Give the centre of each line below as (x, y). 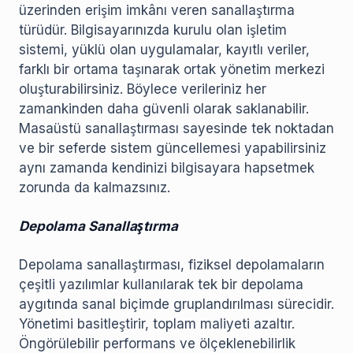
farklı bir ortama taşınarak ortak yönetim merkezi (172, 70)
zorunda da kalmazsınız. (95, 188)
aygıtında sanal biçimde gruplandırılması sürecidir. (176, 305)
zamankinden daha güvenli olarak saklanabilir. (164, 109)
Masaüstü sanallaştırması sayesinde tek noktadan (176, 129)
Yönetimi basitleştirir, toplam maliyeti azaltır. (157, 324)
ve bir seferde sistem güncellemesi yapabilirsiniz (173, 149)
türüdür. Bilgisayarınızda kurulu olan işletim (153, 30)
